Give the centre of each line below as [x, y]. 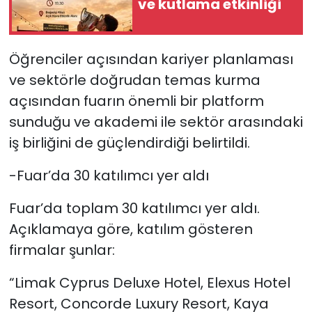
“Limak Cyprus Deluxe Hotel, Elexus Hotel [149, 282]
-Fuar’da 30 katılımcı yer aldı [109, 175]
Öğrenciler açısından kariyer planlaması [151, 59]
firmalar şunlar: [62, 250]
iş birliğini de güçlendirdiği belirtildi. [129, 142]
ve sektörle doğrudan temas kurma [134, 80]
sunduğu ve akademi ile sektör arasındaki [156, 122]
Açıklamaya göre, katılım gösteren [131, 229]
